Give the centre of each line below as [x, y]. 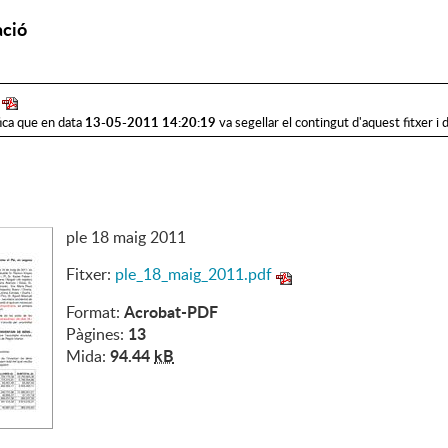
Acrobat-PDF [171, 311]
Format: [95, 311]
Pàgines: [97, 333]
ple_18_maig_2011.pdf [193, 273]
